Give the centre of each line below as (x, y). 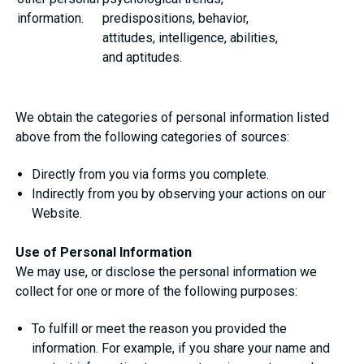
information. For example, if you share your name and (181, 348)
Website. (57, 213)
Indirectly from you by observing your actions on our (179, 193)
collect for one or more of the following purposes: (158, 291)
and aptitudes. (143, 57)
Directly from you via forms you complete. (151, 174)
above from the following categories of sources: (153, 136)
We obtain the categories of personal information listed (173, 117)
